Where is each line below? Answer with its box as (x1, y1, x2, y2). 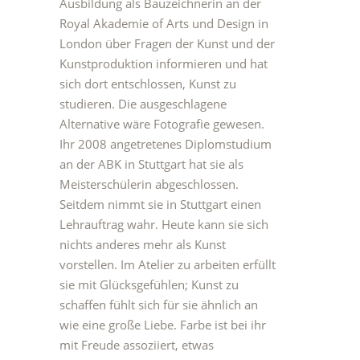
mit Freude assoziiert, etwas (59, 337, 214, 353)
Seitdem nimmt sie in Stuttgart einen (59, 196, 261, 212)
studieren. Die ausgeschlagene (59, 96, 227, 112)
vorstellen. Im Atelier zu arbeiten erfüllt (59, 256, 276, 272)
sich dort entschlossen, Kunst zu (59, 76, 236, 92)
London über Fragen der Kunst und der (59, 35, 275, 51)
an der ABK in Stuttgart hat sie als (59, 156, 243, 172)
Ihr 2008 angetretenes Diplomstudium (59, 136, 272, 152)
